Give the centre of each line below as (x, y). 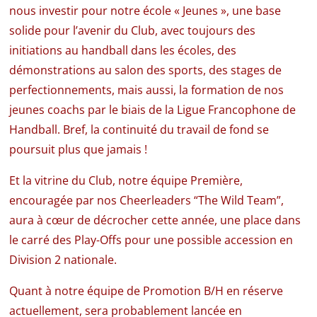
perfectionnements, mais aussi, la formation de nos (147, 90)
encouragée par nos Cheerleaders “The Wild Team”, (148, 200)
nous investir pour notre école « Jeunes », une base (145, 10)
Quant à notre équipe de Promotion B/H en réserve (146, 290)
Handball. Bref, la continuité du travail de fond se (139, 129)
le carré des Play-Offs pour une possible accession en (151, 240)
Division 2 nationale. (63, 259)
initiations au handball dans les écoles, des (123, 50)
